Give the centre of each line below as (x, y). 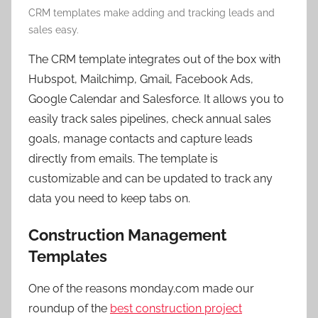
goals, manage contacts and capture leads (141, 139)
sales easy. (54, 30)
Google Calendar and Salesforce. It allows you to (156, 99)
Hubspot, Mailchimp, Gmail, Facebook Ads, (141, 79)
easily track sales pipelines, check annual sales (150, 119)
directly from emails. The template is (123, 159)
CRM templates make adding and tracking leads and (152, 13)
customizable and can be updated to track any (150, 179)
